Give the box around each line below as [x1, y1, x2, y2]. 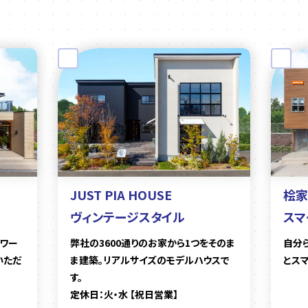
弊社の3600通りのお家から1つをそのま [70, 235, 235, 250]
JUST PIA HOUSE [70, 185, 172, 203]
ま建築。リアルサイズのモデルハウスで [70, 252, 230, 267]
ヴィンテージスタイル [70, 207, 185, 225]
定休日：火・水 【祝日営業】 [70, 287, 178, 301]
